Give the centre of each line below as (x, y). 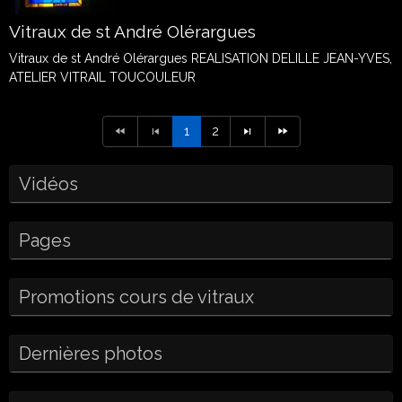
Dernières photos (91, 354)
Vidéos (48, 184)
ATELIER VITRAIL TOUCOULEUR (102, 77)
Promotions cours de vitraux (136, 297)
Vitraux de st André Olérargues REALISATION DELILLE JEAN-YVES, (201, 58)
